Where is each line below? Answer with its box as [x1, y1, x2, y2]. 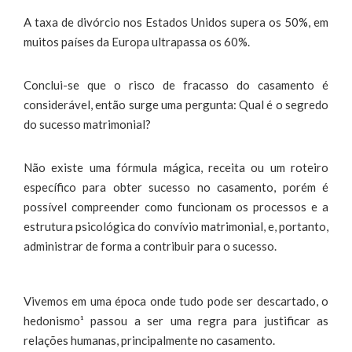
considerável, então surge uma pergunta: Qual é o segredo [24, 97, 328, 112]
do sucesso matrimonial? [24, 116, 151, 131]
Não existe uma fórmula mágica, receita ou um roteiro [24, 159, 328, 174]
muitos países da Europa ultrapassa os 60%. [24, 34, 250, 49]
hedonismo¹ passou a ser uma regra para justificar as [24, 313, 328, 328]
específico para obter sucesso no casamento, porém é [24, 179, 328, 194]
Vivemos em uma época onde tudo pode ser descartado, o [24, 293, 328, 308]
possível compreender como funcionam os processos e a [24, 199, 328, 214]
